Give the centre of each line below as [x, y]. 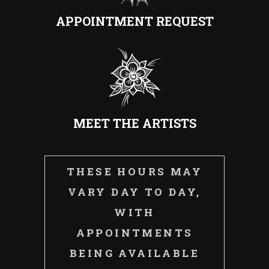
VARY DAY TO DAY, [134, 192]
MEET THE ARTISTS [134, 123]
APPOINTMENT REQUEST [134, 21]
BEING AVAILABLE [134, 253]
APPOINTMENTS [134, 232]
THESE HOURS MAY [134, 171]
